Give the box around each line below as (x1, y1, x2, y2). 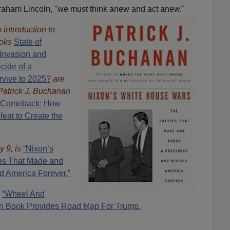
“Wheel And (2, 189, 45, 198)
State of (13, 37, 42, 46)
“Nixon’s (23, 144, 53, 153)
